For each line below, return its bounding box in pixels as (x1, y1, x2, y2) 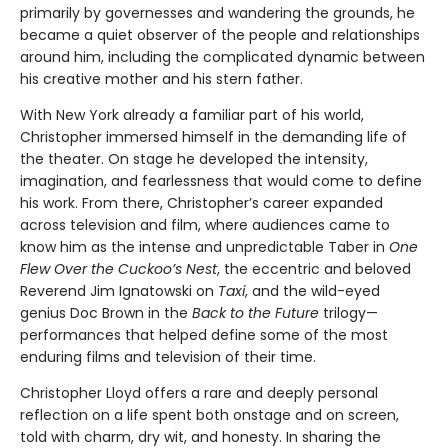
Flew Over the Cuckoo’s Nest (20, 259, 217, 280)
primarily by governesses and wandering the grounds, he (20, 3, 415, 24)
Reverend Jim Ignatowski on (20, 281, 218, 302)
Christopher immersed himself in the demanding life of (20, 127, 407, 148)
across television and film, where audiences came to (20, 215, 390, 236)
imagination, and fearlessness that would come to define (20, 171, 422, 192)
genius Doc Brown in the (20, 303, 192, 324)
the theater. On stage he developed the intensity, (20, 149, 368, 170)
